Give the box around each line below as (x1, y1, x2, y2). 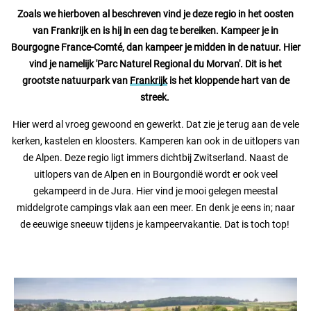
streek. (140, 92, 171, 103)
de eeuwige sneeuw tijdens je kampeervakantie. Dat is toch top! (19, 219, 292, 230)
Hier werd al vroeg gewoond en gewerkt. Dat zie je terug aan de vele (12, 119, 299, 130)
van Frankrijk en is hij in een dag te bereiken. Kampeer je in (33, 25, 278, 36)
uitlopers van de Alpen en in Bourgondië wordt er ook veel (33, 169, 278, 180)
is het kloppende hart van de (167, 75, 289, 86)
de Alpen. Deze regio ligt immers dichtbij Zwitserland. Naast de (23, 152, 288, 163)
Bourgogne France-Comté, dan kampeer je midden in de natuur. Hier (10, 42, 301, 53)
